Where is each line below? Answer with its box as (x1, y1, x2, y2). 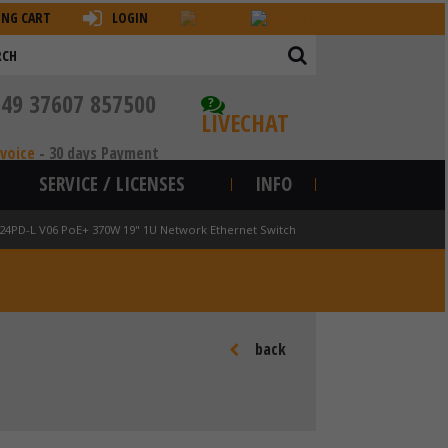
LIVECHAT (201, 106, 289, 139)
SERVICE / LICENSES (39, 171, 185, 197)
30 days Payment (49, 142, 159, 164)
